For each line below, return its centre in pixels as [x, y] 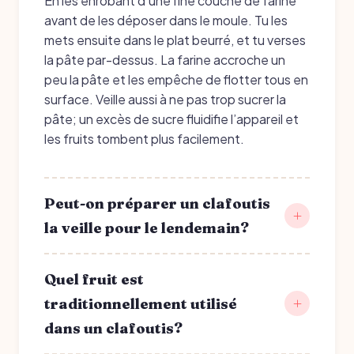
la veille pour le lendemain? [147, 228]
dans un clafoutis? [113, 328]
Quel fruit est [94, 279]
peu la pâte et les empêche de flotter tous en [176, 79]
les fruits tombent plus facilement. [144, 138]
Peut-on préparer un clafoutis [157, 203]
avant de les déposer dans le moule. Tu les [166, 20]
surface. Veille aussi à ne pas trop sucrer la [165, 99]
